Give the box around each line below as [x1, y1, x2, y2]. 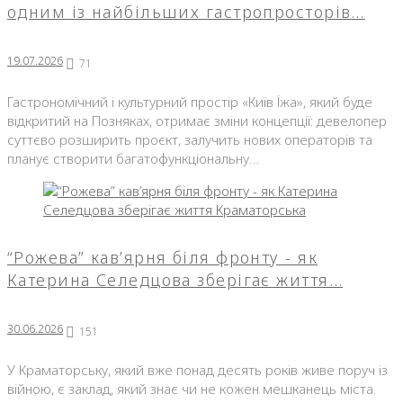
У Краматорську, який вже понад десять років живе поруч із [7, 360, 388, 379]
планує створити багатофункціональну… [7, 148, 259, 167]
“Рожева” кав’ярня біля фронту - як [7, 246, 318, 268]
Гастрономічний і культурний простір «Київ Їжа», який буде [7, 92, 372, 111]
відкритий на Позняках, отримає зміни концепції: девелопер [7, 111, 387, 130]
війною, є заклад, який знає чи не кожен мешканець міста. [7, 379, 376, 398]
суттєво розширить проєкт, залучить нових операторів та [7, 130, 372, 148]
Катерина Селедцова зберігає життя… [7, 268, 343, 291]
